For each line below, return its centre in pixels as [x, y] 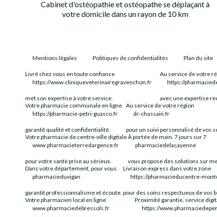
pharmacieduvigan [57, 177]
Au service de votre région [160, 105]
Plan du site [199, 58]
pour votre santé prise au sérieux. [69, 161]
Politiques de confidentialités [131, 58]
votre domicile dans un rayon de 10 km [125, 14]
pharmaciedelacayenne [166, 145]
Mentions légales [55, 58]
